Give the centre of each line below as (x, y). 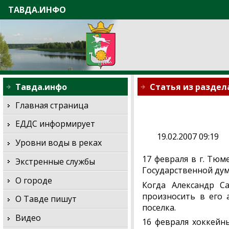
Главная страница (52, 105)
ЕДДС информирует (55, 124)
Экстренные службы (55, 161)
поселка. (159, 207)
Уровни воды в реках (59, 143)
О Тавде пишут (46, 199)
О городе (34, 180)
